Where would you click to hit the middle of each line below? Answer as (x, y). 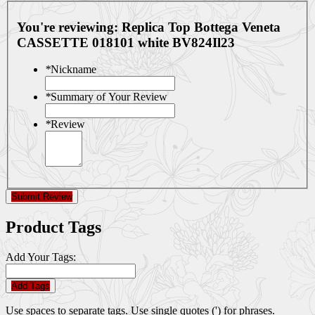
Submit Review (42, 197)
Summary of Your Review (109, 97)
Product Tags (53, 227)
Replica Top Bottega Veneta (201, 27)
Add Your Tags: (41, 257)
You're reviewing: (69, 27)
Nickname (73, 70)
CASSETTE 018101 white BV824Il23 (126, 42)
